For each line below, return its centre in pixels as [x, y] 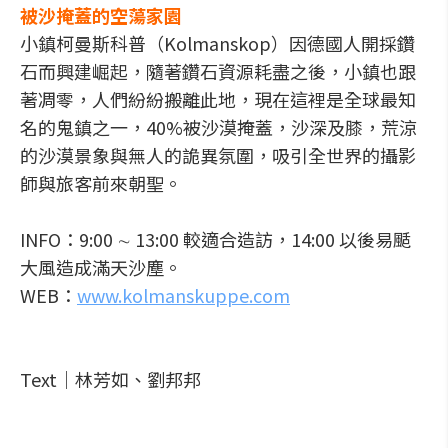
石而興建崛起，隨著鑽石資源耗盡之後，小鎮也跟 [218, 71]
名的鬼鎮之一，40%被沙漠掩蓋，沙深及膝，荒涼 [218, 127]
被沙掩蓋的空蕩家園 [101, 15]
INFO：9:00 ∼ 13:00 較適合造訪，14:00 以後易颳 [215, 239]
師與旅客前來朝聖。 [101, 183]
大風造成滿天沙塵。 [101, 267]
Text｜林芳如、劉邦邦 [110, 379]
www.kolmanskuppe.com [183, 295]
